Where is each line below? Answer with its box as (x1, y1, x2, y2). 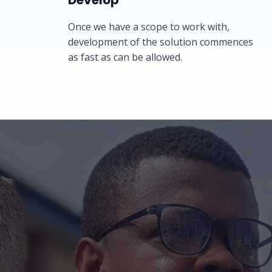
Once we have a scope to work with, (68, 20, 229, 33)
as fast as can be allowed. (68, 50, 182, 64)
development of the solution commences (68, 35, 253, 49)
